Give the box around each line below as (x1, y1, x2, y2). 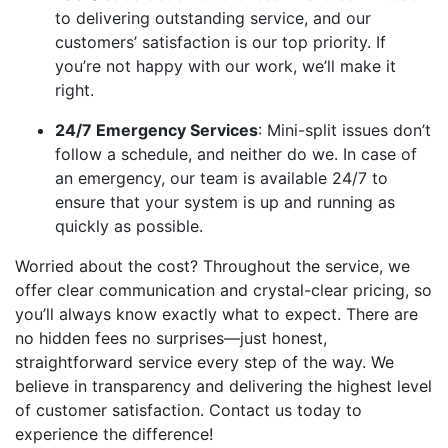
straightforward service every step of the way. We (15, 352, 394, 372)
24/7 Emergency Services (55, 120, 258, 140)
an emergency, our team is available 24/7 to (55, 168, 388, 188)
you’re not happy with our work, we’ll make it (55, 56, 396, 76)
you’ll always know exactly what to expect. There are (15, 304, 418, 324)
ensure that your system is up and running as (55, 192, 395, 212)
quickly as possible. (55, 216, 203, 236)
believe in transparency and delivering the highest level (15, 376, 432, 396)
